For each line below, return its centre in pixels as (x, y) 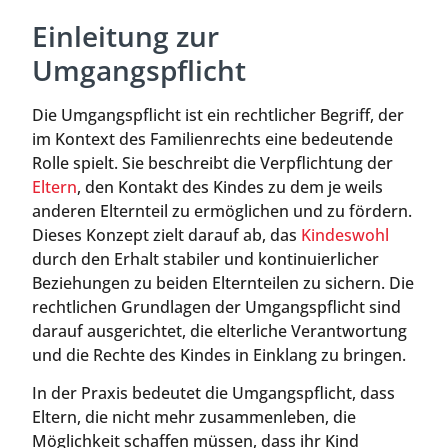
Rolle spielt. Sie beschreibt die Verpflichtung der (212, 163)
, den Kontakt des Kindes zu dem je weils (230, 187)
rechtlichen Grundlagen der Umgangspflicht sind (216, 307)
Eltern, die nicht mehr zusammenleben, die (194, 417)
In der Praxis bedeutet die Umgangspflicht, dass (213, 393)
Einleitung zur (125, 36)
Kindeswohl (345, 235)
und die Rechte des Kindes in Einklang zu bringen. (219, 355)
